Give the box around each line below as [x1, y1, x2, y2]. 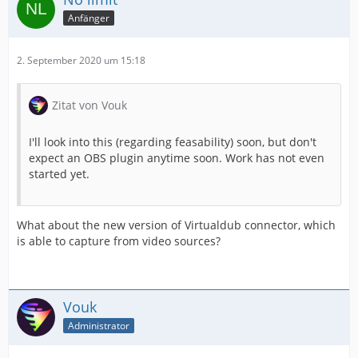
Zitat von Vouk [52, 97, 127, 113]
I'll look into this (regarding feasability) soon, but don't [29, 134, 316, 150]
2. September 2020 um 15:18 [17, 54, 145, 68]
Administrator [68, 318, 129, 332]
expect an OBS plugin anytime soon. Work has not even [29, 150, 324, 166]
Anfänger [68, 10, 109, 25]
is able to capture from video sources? [17, 233, 221, 249]
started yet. [29, 166, 89, 182]
